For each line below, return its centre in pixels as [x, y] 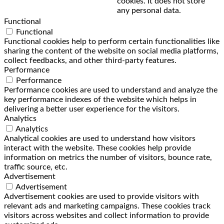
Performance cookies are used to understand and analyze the [111, 90]
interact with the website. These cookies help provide [97, 148]
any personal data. [149, 10]
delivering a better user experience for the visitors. [92, 109]
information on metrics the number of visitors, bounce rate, [108, 157]
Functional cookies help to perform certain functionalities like [112, 41]
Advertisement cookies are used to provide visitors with [101, 196]
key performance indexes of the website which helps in [100, 99]
